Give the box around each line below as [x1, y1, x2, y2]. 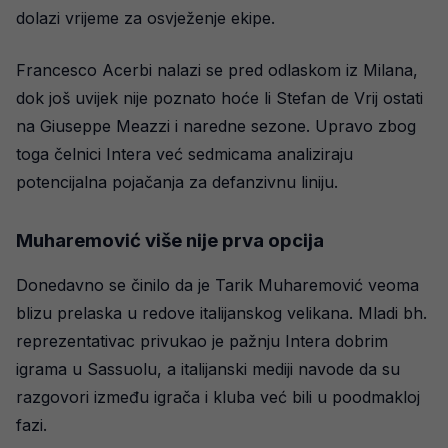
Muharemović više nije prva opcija [16, 229, 324, 253]
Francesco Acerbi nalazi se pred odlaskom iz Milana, [16, 60, 418, 81]
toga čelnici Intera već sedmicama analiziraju [16, 144, 353, 165]
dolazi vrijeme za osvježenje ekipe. [16, 8, 275, 29]
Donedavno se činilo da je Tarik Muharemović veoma [16, 275, 419, 296]
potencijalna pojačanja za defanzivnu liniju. [16, 172, 338, 193]
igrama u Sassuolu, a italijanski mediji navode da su [16, 359, 400, 380]
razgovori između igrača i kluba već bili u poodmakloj [16, 387, 420, 408]
